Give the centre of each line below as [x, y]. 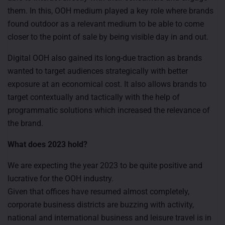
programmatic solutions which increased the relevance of [109, 110]
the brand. [25, 123]
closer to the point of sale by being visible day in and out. [108, 37]
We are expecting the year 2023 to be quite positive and [105, 165]
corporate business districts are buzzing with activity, [101, 204]
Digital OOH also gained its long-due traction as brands [105, 58]
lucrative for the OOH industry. [61, 178]
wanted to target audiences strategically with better [98, 71]
